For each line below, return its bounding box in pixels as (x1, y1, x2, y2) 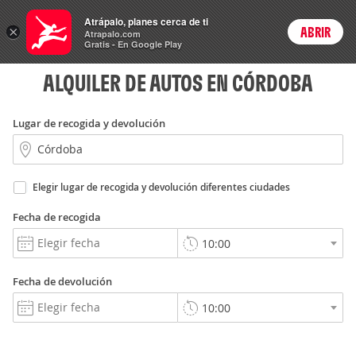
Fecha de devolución (13, 274, 112, 288)
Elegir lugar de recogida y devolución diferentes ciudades (33, 180, 290, 194)
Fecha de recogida (13, 210, 101, 224)
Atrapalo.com (84, 28, 141, 40)
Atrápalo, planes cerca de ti (84, 14, 208, 29)
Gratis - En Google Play (84, 38, 182, 50)
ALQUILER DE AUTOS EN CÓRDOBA (43, 68, 313, 97)
